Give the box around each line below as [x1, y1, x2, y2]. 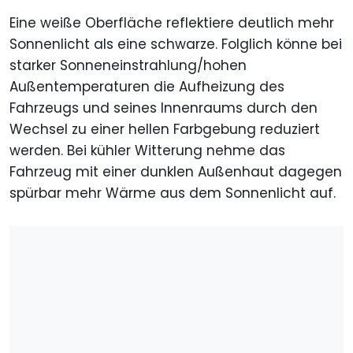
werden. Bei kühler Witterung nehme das [9, 140, 285, 160]
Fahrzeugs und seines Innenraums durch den [9, 98, 318, 117]
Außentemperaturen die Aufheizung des [9, 76, 284, 96]
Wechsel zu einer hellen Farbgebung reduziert [9, 119, 320, 139]
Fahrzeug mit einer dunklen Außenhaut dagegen [9, 162, 342, 181]
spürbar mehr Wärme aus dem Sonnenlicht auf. [9, 183, 336, 203]
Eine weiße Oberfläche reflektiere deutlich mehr [9, 13, 334, 32]
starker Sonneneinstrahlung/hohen [9, 55, 247, 75]
